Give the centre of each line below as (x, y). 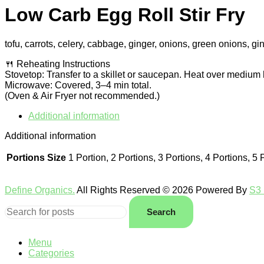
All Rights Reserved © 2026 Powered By (162, 190)
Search (161, 212)
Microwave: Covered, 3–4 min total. (78, 85)
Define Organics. (40, 190)
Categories (51, 253)
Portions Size (36, 157)
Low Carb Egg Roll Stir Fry (125, 15)
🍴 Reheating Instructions (57, 64)
